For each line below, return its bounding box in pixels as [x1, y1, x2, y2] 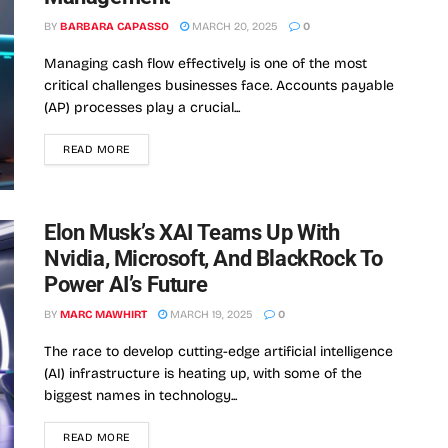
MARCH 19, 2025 [167, 307, 253, 321]
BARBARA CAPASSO [60, 20, 169, 34]
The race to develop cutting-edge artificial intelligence [44, 342, 393, 360]
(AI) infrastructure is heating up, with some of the [44, 364, 362, 382]
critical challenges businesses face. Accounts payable [44, 77, 394, 95]
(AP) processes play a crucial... [44, 99, 240, 117]
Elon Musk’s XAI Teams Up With [44, 219, 340, 245]
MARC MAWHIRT [60, 307, 147, 321]
